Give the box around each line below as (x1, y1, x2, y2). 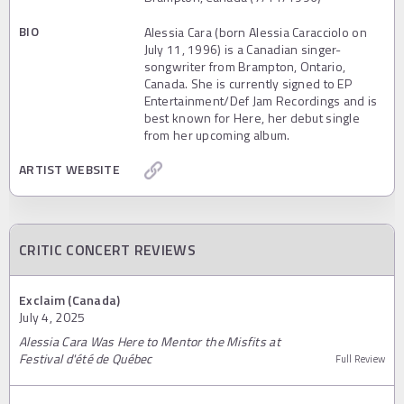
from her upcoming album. (143, 125, 290, 145)
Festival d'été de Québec (19, 349, 152, 369)
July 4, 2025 (19, 308, 86, 327)
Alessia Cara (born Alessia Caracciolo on (143, 23, 367, 42)
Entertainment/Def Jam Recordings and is (143, 91, 378, 111)
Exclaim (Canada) (19, 290, 121, 310)
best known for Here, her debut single (143, 108, 361, 128)
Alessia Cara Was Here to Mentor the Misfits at (19, 332, 280, 352)
